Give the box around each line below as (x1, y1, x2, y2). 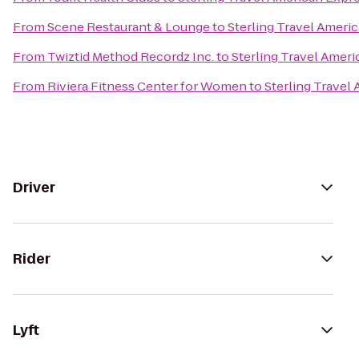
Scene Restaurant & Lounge (47, 18, 210, 35)
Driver (13, 178, 55, 197)
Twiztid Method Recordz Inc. (47, 48, 214, 65)
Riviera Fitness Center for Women (47, 78, 247, 95)
